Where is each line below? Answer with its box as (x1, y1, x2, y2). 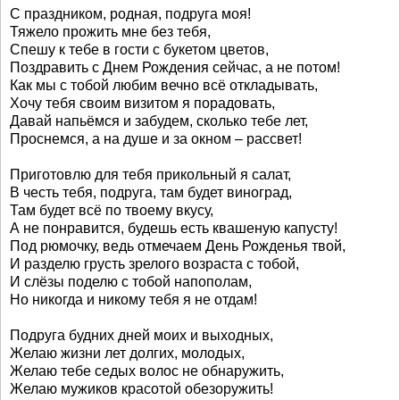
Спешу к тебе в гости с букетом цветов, (10, 42, 269, 57)
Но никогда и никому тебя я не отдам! (10, 292, 257, 307)
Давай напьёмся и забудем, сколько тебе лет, (10, 113, 308, 129)
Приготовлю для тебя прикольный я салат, (10, 167, 291, 182)
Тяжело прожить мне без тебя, (10, 24, 211, 39)
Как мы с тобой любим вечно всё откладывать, (10, 78, 318, 93)
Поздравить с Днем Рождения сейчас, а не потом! (10, 60, 340, 75)
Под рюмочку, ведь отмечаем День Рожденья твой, (10, 238, 346, 254)
